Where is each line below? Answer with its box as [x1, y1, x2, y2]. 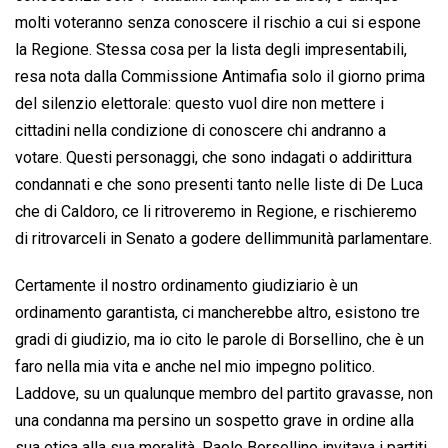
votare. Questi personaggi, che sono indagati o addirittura [15, 148, 412, 168]
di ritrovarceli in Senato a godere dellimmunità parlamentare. [15, 229, 432, 249]
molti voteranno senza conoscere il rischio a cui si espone [15, 13, 421, 33]
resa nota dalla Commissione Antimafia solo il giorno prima [15, 67, 425, 87]
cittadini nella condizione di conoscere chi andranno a [15, 121, 386, 141]
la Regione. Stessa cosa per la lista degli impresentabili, [15, 40, 407, 60]
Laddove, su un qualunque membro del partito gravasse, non [15, 384, 433, 404]
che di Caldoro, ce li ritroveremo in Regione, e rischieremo [15, 202, 417, 222]
